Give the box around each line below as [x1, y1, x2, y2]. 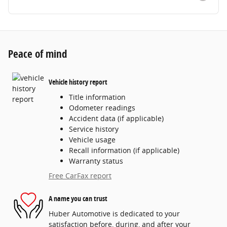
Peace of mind [8, 46, 67, 61]
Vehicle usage [69, 134, 116, 144]
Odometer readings [69, 102, 135, 112]
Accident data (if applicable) [69, 113, 164, 123]
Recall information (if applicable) [69, 145, 179, 155]
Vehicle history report [49, 77, 107, 87]
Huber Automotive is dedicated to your [49, 208, 180, 218]
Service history [69, 124, 119, 134]
